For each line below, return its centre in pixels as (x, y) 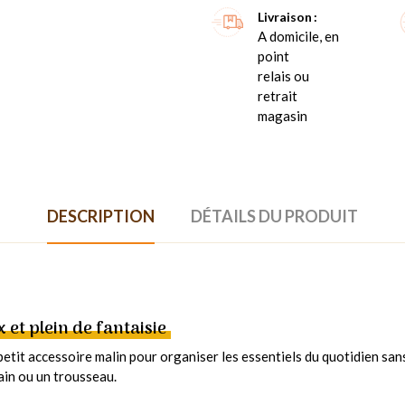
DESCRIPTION (101, 217)
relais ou (283, 76)
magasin (283, 116)
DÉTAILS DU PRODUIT (274, 217)
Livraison (285, 17)
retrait (278, 96)
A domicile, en (298, 37)
